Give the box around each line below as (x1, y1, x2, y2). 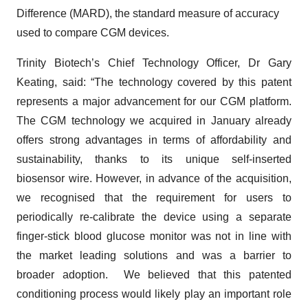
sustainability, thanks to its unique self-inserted (16, 153, 291, 165)
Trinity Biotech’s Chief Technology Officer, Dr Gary (16, 57, 291, 69)
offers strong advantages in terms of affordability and (16, 134, 291, 146)
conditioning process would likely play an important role (16, 288, 291, 300)
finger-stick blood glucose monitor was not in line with (16, 230, 291, 242)
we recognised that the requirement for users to (16, 192, 291, 203)
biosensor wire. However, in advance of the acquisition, (16, 173, 291, 184)
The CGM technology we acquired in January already (16, 115, 291, 126)
